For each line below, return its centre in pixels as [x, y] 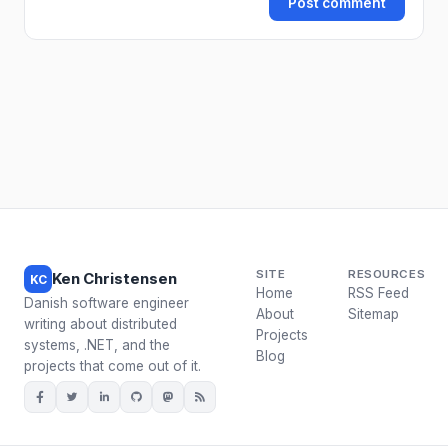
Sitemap [373, 314]
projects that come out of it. [112, 366]
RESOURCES [387, 274]
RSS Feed [378, 293]
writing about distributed [100, 324]
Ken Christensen [114, 278]
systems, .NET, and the [97, 345]
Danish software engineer [106, 303]
